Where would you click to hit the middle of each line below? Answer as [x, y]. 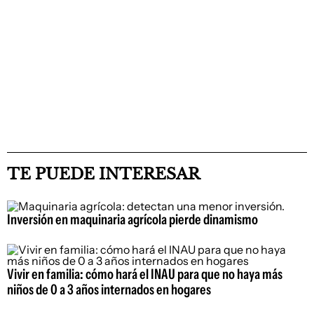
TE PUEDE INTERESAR [103, 175]
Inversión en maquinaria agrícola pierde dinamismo [132, 220]
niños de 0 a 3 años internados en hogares [109, 290]
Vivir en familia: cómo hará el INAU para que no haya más [145, 274]
